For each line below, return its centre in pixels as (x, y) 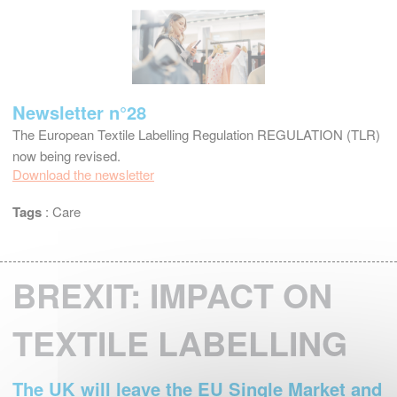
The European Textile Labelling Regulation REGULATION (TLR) (196, 134)
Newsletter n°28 (79, 112)
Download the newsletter (83, 174)
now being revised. (66, 155)
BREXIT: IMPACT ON (172, 295)
